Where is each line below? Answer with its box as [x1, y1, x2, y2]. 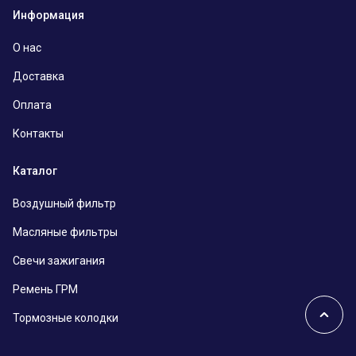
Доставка [13, 69, 64, 83]
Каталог [13, 164, 57, 177]
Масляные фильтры [13, 225, 118, 238]
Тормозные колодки [13, 311, 118, 324]
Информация [13, 8, 84, 21]
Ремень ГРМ [13, 282, 78, 296]
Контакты [13, 126, 64, 140]
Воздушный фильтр [13, 196, 116, 210]
